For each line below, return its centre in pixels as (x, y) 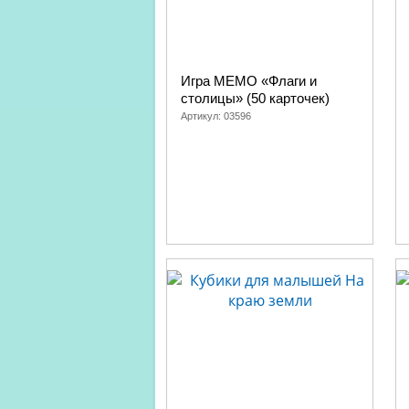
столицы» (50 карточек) (255, 98)
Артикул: (202, 116)
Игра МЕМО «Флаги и (249, 81)
